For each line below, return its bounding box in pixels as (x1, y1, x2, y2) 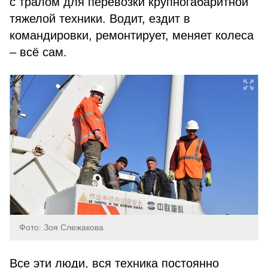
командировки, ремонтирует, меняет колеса (10, 29, 254, 42)
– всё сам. (10, 45, 67, 59)
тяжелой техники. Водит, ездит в (10, 12, 190, 25)
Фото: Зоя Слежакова (19, 223, 103, 232)
